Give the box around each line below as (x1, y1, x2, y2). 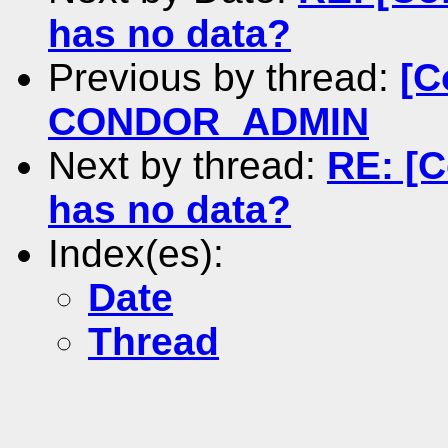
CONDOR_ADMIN (48, 99, 369, 143)
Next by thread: (48, 143, 327, 187)
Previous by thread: (48, 55, 400, 99)
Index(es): (48, 231, 224, 275)
